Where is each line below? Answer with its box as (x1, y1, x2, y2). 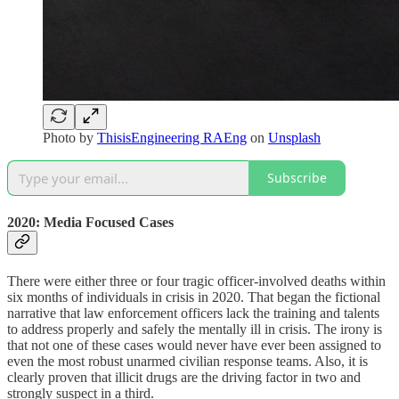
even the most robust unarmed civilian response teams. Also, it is (7, 354, 368, 370)
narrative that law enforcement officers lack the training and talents (7, 305, 379, 322)
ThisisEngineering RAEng (97, 129, 247, 145)
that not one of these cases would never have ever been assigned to (7, 338, 381, 354)
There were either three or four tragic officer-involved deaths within (7, 273, 386, 289)
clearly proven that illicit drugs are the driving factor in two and (7, 370, 361, 386)
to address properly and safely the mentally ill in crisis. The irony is (7, 322, 382, 338)
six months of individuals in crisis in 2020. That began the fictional (7, 289, 380, 305)
